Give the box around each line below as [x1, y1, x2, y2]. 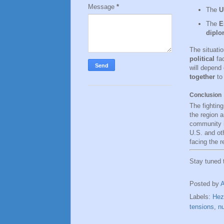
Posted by [189, 179, 220, 187]
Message [88, 2, 116, 10]
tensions [189, 203, 214, 211]
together [189, 72, 215, 80]
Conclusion [189, 91, 221, 98]
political [189, 54, 214, 62]
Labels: [189, 193, 212, 201]
